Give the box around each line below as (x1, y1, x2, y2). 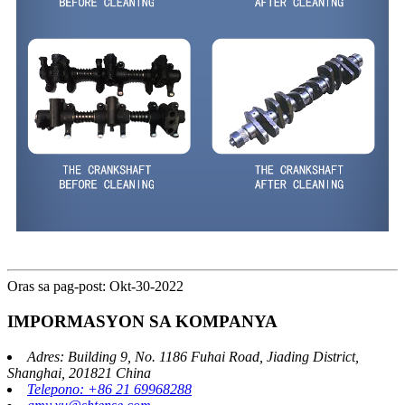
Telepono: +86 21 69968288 (27, 381, 192, 397)
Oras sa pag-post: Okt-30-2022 (7, 278, 184, 295)
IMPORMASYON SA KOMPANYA (7, 311, 278, 331)
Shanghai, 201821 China (7, 364, 151, 381)
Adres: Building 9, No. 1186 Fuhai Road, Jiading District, (27, 348, 359, 364)
